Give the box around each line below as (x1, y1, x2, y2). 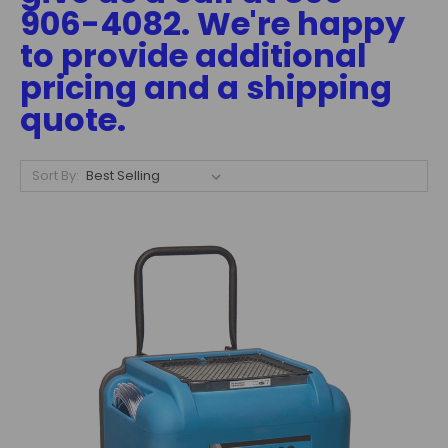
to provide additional (20, 33, 367, 78)
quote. (20, 97, 126, 142)
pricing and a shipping (20, 65, 392, 110)
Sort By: (31, 166, 79, 185)
